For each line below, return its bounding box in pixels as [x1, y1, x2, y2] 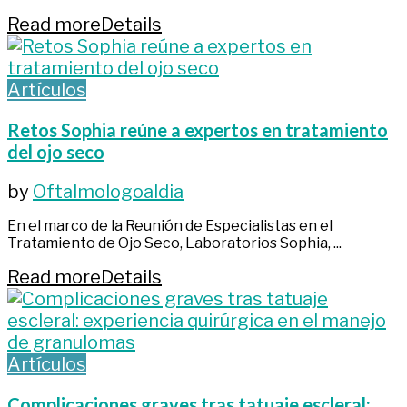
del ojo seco [7, 140, 104, 163]
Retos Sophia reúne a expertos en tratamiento [7, 118, 388, 141]
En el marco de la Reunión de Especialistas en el [7, 216, 333, 234]
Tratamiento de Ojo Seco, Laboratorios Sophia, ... [7, 233, 342, 252]
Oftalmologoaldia [33, 180, 184, 203]
